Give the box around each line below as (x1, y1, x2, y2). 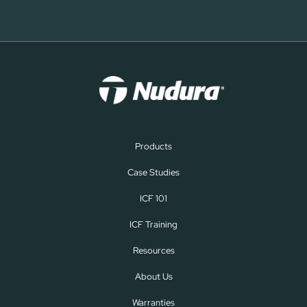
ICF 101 (140, 192, 167, 204)
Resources (132, 244, 175, 256)
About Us (134, 270, 173, 282)
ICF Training (130, 218, 177, 230)
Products (135, 140, 172, 152)
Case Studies (127, 166, 180, 178)
